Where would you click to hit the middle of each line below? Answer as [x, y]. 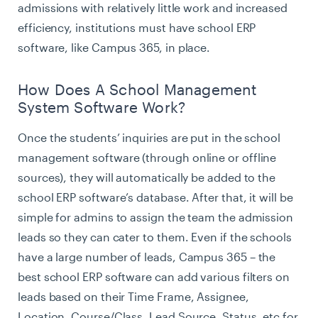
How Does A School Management [137, 89]
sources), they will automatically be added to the [147, 177]
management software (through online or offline [147, 157]
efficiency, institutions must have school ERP [137, 28]
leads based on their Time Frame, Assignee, [133, 296]
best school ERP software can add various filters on [154, 276]
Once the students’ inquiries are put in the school [149, 137]
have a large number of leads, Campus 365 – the [147, 256]
